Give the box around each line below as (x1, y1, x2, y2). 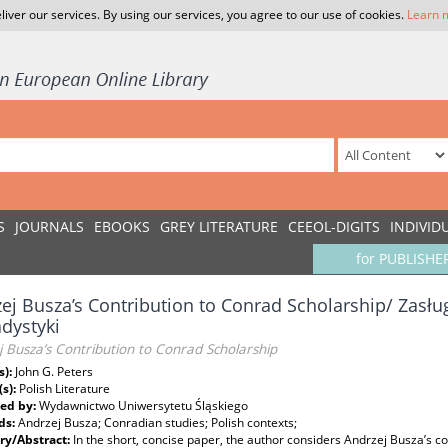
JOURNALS (15, 217, 84, 236)
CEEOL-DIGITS (288, 217, 380, 236)
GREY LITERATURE (160, 217, 278, 236)
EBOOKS (94, 217, 150, 236)
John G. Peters (15, 363, 93, 380)
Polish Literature (19, 380, 110, 397)
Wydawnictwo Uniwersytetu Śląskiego (39, 397, 248, 414)
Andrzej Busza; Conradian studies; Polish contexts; (18, 414, 297, 431)
